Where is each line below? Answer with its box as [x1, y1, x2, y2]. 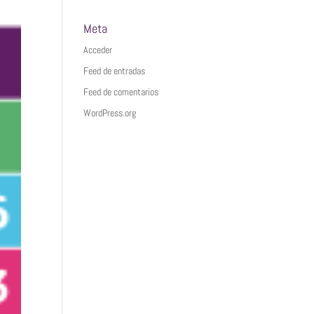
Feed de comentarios [83, 86, 159, 98]
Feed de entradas [83, 64, 146, 77]
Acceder [83, 43, 113, 56]
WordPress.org [83, 107, 137, 119]
